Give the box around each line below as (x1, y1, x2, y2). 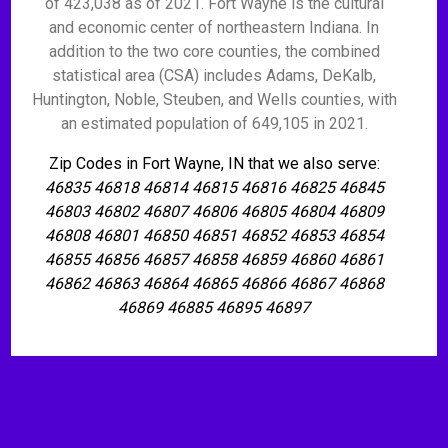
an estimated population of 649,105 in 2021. (60, 114, 368, 133)
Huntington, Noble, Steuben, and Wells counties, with (31, 90, 397, 109)
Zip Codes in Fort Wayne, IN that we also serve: (48, 154, 380, 173)
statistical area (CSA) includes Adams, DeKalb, (52, 66, 377, 85)
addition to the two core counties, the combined (48, 42, 380, 61)
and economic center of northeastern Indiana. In (49, 18, 380, 37)
